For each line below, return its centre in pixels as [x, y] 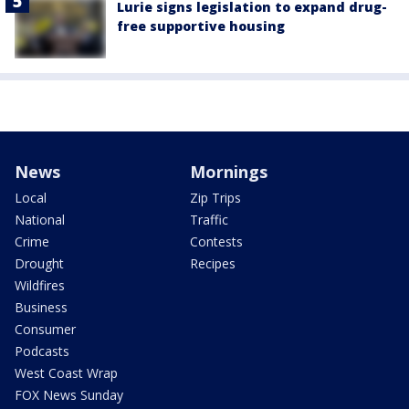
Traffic [209, 220]
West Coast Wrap [66, 373]
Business [41, 308]
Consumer [45, 330]
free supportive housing [201, 26]
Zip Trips [215, 198]
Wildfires [40, 286]
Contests [216, 242]
